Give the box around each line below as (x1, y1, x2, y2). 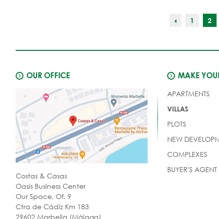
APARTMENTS (167, 88, 210, 98)
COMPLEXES (167, 149, 207, 159)
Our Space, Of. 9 (16, 191, 71, 201)
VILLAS (167, 104, 188, 113)
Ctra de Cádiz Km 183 (16, 201, 89, 211)
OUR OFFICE (26, 70, 70, 80)
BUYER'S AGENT (167, 164, 217, 174)
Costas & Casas (16, 171, 67, 180)
